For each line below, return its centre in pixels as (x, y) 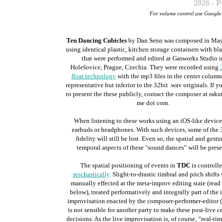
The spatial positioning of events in (129, 165)
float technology (93, 76)
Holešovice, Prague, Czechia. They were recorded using (145, 67)
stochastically (91, 174)
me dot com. (153, 103)
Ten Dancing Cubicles (96, 40)
